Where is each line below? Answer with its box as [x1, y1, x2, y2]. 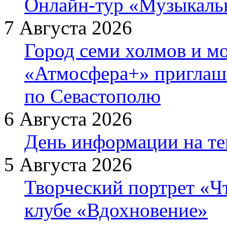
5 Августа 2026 [4, 154, 132, 176]
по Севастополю [24, 85, 161, 107]
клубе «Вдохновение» [24, 199, 208, 221]
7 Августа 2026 [4, 17, 132, 39]
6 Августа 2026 [4, 108, 132, 130]
